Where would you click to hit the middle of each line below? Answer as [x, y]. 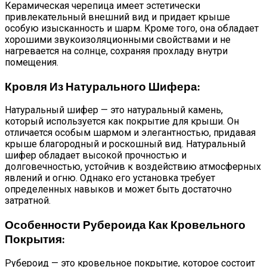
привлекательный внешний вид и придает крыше [117, 17]
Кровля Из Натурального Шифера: [103, 86]
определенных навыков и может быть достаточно [118, 190]
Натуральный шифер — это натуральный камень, [114, 110]
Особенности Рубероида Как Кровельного [125, 225]
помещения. [32, 62]
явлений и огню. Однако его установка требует [110, 178]
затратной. [28, 201]
